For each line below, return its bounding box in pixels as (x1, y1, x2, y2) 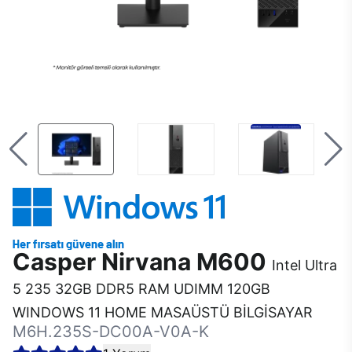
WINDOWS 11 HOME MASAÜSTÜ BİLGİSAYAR (13, 304, 313, 321)
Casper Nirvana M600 (13, 247, 272, 276)
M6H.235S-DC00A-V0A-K (13, 322, 209, 341)
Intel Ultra (272, 257, 337, 273)
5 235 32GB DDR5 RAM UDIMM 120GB (13, 280, 270, 297)
